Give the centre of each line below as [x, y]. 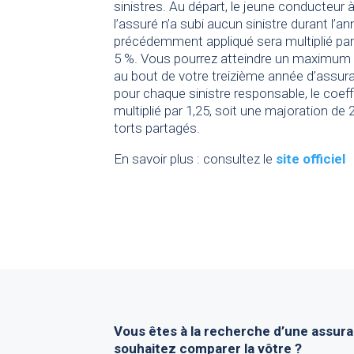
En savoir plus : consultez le [195, 159]
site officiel [311, 159]
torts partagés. [157, 128]
